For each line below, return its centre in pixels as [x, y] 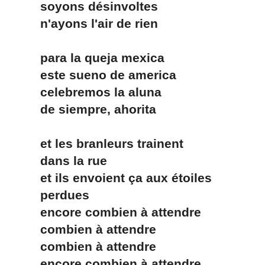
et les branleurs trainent [98, 143]
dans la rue [59, 161]
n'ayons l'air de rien [85, 23]
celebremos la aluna [87, 92]
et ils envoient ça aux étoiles [112, 178]
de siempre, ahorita [84, 109]
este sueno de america [94, 75]
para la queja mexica [88, 58]
